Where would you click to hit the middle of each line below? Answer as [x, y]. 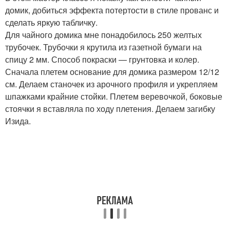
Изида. [18, 121]
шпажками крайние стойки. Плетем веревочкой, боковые [114, 96]
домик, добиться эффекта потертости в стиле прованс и [112, 10]
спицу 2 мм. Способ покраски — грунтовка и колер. [102, 59]
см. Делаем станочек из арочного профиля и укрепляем [111, 84]
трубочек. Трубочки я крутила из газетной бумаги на [103, 47]
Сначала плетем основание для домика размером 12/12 [112, 72]
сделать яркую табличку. [51, 22]
